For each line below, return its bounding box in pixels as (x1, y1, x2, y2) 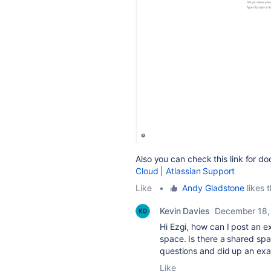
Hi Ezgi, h (160, 221, 197, 232)
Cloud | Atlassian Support (135, 165, 235, 176)
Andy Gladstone (182, 182, 245, 193)
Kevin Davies (160, 205, 210, 216)
